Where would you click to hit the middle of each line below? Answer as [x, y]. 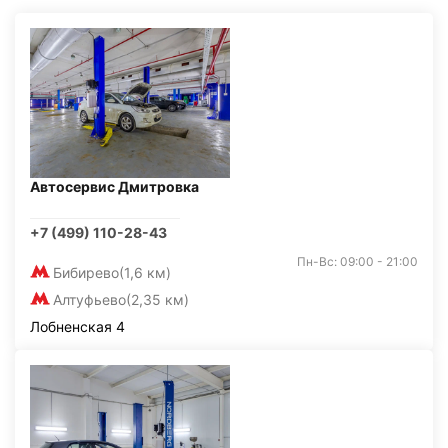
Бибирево [86, 272]
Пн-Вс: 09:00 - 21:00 [357, 261]
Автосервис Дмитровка [114, 186]
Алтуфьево [89, 299]
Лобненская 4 [77, 326]
